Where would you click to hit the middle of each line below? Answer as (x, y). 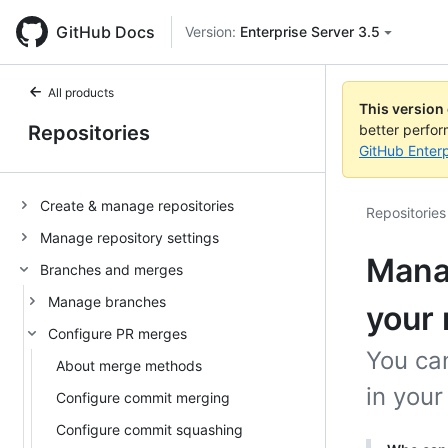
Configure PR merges (117, 333)
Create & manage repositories (137, 205)
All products (81, 92)
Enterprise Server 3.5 (310, 31)
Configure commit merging (143, 397)
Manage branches (107, 301)
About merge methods (129, 365)
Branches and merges (111, 269)
